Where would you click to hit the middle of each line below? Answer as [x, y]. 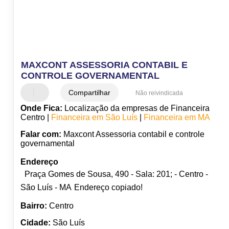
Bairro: [33, 206]
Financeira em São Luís [94, 118]
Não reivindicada [159, 93]
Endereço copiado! [108, 188]
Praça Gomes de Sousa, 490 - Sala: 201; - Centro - [116, 174]
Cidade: [35, 223]
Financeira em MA [177, 118]
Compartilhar [89, 93]
